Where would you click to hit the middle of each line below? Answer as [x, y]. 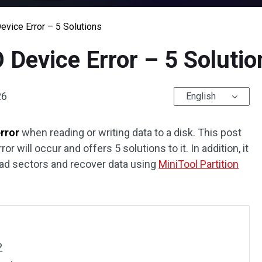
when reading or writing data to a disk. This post [131, 132]
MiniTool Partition [199, 164]
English [201, 96]
